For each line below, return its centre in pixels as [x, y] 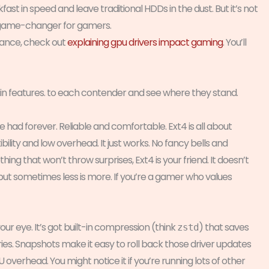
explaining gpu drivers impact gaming [145, 42]
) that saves [224, 227]
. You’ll [234, 42]
